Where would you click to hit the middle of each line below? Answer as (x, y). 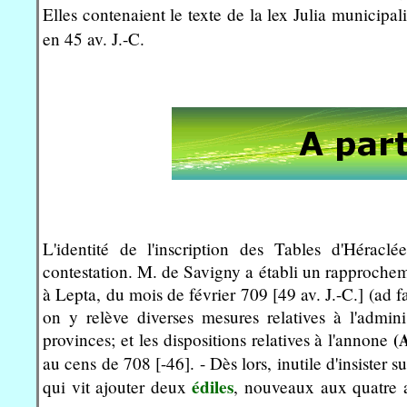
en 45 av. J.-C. (94, 38)
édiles (213, 387)
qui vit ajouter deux (118, 386)
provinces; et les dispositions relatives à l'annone (218, 339)
